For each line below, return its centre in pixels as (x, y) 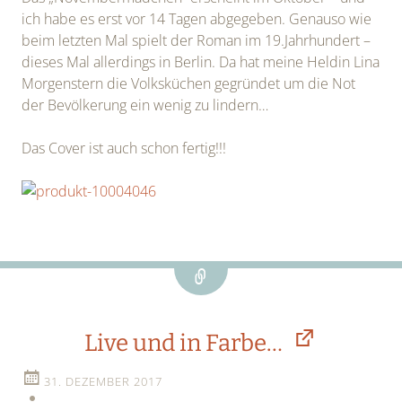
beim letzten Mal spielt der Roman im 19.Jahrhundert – (196, 40)
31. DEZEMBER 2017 (103, 381)
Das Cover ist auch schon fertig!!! (124, 148)
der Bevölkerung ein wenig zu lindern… (145, 105)
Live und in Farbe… (183, 343)
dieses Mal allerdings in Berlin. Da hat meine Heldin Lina (201, 61)
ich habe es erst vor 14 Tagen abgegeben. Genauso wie (197, 18)
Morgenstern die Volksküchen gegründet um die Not (188, 83)
